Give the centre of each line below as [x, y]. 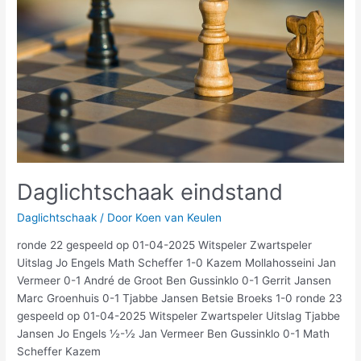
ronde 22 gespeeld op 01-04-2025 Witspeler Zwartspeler [165, 245]
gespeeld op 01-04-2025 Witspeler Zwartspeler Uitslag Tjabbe [179, 316]
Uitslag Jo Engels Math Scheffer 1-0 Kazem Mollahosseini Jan [177, 263]
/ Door [116, 217]
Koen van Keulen [179, 217]
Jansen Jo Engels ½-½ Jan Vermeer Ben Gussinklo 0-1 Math [174, 334]
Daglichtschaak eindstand [150, 192]
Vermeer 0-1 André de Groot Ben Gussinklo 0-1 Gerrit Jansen [174, 281]
